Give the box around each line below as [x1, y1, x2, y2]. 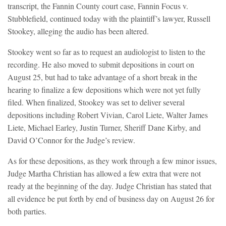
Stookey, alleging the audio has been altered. [8, 26, 149, 37]
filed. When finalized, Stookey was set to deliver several [8, 97, 185, 108]
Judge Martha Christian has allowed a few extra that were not [8, 168, 201, 179]
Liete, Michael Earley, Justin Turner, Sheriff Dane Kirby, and [8, 122, 201, 133]
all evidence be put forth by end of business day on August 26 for [8, 193, 214, 204]
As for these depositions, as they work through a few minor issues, [8, 155, 217, 166]
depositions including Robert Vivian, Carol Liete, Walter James [8, 109, 208, 121]
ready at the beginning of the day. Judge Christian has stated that [8, 181, 211, 192]
